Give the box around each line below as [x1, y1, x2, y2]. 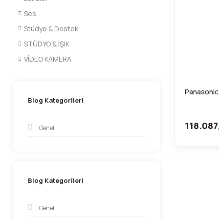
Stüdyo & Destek [24, 24, 78, 33]
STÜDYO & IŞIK [24, 39, 69, 48]
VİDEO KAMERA [24, 54, 71, 64]
